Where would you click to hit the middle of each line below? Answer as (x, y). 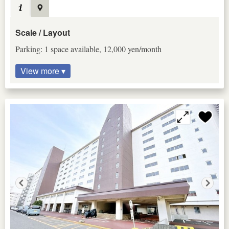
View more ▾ (43, 71)
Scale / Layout (43, 33)
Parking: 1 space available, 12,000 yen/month (88, 49)
